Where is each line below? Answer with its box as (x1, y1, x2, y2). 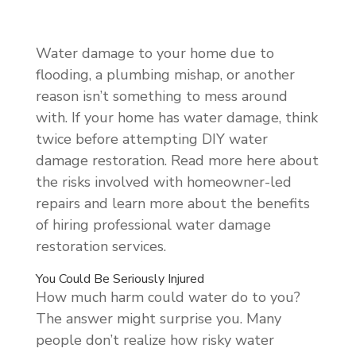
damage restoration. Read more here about (35, 150, 319, 170)
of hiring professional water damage (35, 215, 271, 234)
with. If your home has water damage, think (35, 107, 318, 127)
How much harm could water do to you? (35, 287, 300, 307)
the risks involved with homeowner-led (35, 172, 292, 192)
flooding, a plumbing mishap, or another (35, 64, 295, 84)
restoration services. (35, 236, 166, 256)
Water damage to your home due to (35, 43, 274, 63)
